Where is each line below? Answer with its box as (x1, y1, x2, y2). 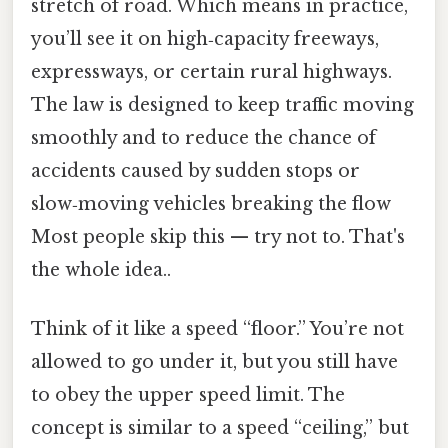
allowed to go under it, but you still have (31, 351, 398, 374)
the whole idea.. (31, 258, 171, 281)
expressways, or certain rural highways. (31, 60, 392, 83)
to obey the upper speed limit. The (31, 384, 345, 407)
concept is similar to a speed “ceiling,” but (31, 417, 409, 440)
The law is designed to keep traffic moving (31, 93, 414, 116)
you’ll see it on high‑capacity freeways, (31, 27, 379, 50)
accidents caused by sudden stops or (31, 159, 360, 182)
